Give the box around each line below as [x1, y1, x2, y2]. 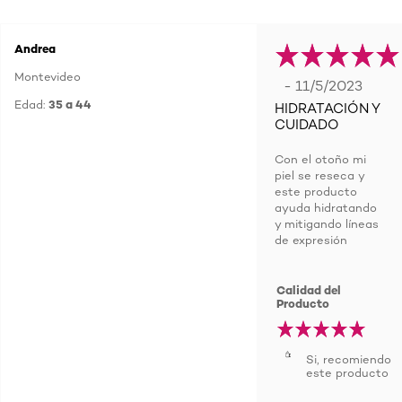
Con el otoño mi [275, 152, 366, 166]
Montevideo [14, 69, 81, 83]
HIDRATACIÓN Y [275, 100, 380, 117]
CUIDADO [275, 117, 339, 133]
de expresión [275, 232, 347, 247]
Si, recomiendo [306, 352, 391, 366]
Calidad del [276, 283, 342, 297]
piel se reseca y [275, 168, 364, 182]
